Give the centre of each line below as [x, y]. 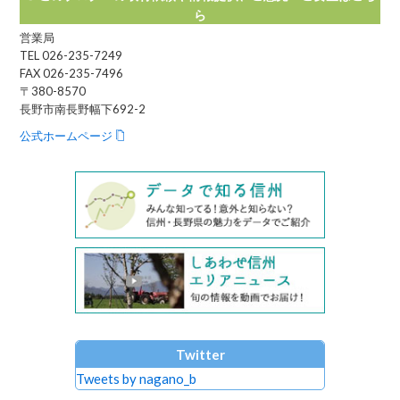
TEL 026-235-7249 [71, 56]
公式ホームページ [67, 136]
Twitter [200, 355]
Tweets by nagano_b [136, 379]
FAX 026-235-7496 [72, 74]
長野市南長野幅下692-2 [83, 109]
